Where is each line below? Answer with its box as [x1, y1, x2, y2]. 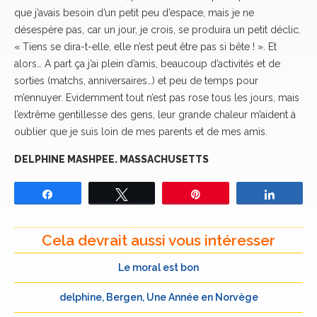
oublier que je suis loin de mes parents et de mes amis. [14, 126, 267, 137]
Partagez [62, 189, 100, 199]
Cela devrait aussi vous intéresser [42, 231, 275, 249]
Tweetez [136, 189, 172, 199]
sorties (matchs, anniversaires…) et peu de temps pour [14, 75, 258, 86]
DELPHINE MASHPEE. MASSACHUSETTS [14, 154, 209, 165]
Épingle [210, 189, 242, 199]
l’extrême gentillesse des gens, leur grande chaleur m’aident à [14, 109, 296, 120]
